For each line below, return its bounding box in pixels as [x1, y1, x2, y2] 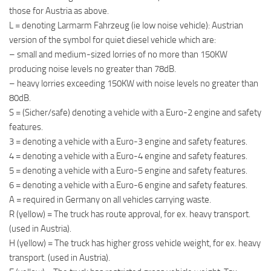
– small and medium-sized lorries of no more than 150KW [9, 49, 227, 60]
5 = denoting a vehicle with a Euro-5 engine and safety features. [9, 165, 247, 177]
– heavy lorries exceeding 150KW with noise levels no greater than [9, 78, 258, 90]
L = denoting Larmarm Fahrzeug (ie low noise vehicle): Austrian [9, 20, 243, 31]
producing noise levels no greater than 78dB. [9, 64, 176, 75]
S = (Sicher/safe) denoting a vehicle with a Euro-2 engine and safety [9, 107, 261, 119]
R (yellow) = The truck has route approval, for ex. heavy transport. [9, 209, 250, 220]
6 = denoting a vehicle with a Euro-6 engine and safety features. [9, 180, 247, 191]
